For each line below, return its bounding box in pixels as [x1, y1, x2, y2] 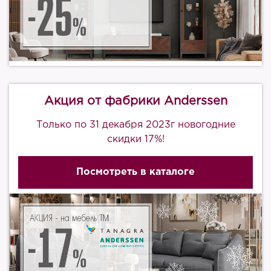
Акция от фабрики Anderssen [44, 96, 227, 106]
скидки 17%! [106, 135, 165, 144]
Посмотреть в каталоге [76, 168, 195, 177]
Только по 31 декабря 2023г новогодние [36, 120, 235, 129]
